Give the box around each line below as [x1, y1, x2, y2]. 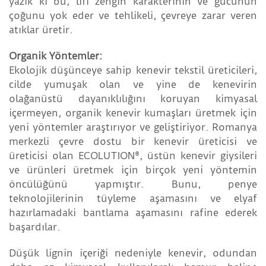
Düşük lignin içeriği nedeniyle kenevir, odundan [9, 247, 257, 259]
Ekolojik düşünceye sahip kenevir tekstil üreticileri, [9, 64, 257, 77]
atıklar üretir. [9, 24, 72, 36]
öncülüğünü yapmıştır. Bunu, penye [9, 178, 257, 191]
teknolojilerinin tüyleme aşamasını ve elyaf [9, 192, 257, 205]
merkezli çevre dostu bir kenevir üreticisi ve [9, 135, 257, 148]
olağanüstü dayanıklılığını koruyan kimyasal [9, 93, 257, 105]
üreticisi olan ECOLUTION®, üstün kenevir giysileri [9, 150, 257, 162]
